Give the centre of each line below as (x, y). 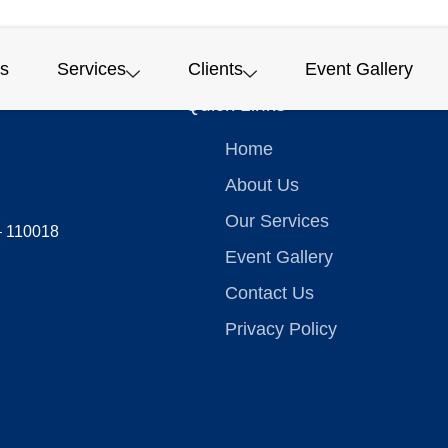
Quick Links (235, 104)
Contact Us (269, 292)
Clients (216, 68)
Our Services (276, 220)
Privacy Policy (280, 328)
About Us (261, 184)
